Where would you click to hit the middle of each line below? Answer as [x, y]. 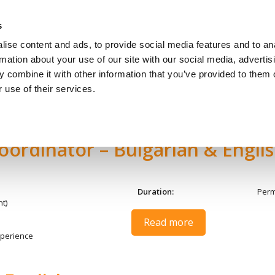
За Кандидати [172, 52]
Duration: [156, 191]
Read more [168, 222]
